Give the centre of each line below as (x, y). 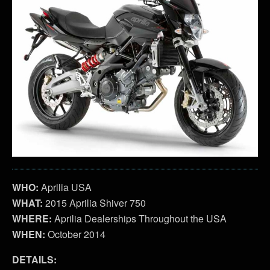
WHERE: (32, 218)
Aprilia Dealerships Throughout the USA (139, 218)
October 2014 (75, 234)
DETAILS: (34, 259)
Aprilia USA (65, 187)
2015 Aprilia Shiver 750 (94, 202)
